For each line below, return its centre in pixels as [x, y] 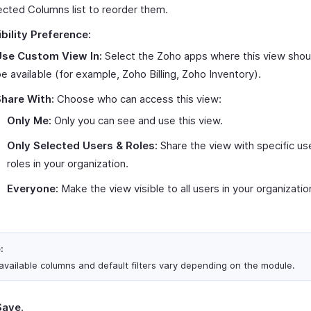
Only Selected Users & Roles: [82, 145]
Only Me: [29, 120]
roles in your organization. [68, 163]
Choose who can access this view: [138, 99]
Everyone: [33, 188]
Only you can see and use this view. [137, 120]
